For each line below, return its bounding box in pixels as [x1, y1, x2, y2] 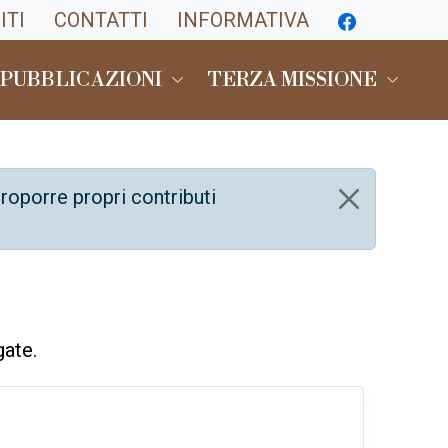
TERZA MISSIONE [207, 68, 378, 93]
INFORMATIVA [177, 8, 309, 32]
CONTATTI [54, 8, 148, 32]
